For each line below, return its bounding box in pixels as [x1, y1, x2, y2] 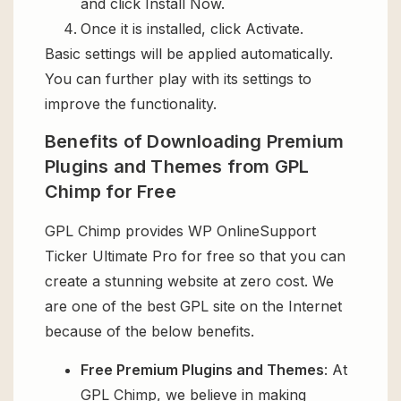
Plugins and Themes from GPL [45, 156, 310, 178]
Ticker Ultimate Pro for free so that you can [45, 247, 346, 266]
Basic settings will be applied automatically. [45, 45, 333, 64]
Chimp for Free [45, 181, 176, 203]
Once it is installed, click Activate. [81, 20, 303, 38]
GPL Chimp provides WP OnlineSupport [45, 222, 316, 241]
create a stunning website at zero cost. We [45, 272, 334, 291]
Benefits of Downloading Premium [45, 131, 345, 153]
